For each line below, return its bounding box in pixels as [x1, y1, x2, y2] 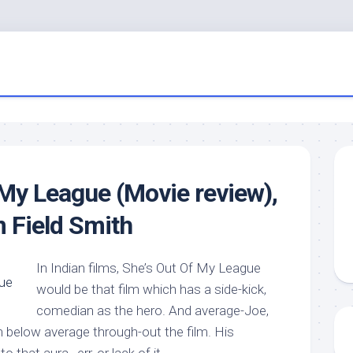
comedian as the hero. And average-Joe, [36, 303, 269, 318]
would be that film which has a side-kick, [36, 281, 266, 297]
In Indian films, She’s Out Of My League [36, 260, 261, 276]
